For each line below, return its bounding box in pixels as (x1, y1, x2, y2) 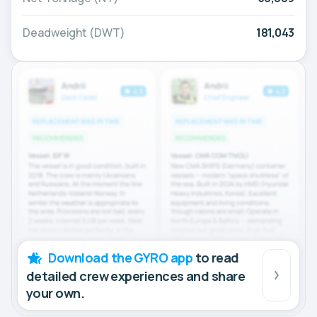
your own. (26, 284, 85, 301)
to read (192, 248, 239, 266)
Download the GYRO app (48, 248, 193, 266)
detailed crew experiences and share (26, 267, 246, 284)
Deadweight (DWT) (23, 25, 125, 41)
